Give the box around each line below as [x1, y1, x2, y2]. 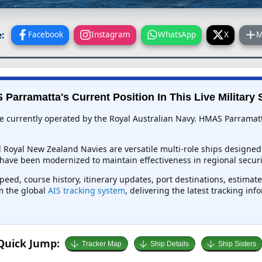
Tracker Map [81, 240, 122, 249]
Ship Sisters [218, 240, 256, 249]
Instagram [91, 29, 130, 40]
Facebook [28, 29, 64, 40]
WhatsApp [158, 29, 196, 40]
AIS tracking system [47, 185, 125, 196]
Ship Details [150, 240, 189, 249]
